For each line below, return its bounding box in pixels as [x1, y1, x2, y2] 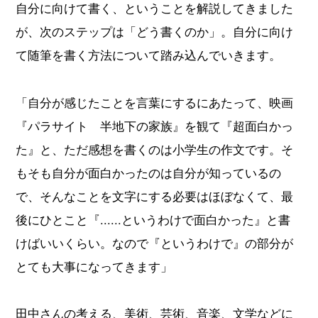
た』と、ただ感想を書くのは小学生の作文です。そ [16, 140, 294, 158]
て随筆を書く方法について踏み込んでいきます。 [16, 46, 282, 64]
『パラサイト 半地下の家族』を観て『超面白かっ [16, 116, 294, 134]
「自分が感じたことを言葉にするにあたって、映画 [16, 93, 294, 111]
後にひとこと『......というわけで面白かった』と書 [16, 210, 291, 228]
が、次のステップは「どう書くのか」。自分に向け [16, 23, 294, 40]
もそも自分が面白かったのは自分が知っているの [16, 163, 282, 181]
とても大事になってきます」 [16, 257, 173, 275]
